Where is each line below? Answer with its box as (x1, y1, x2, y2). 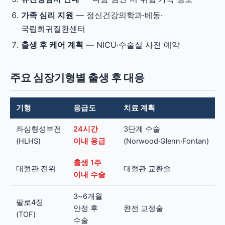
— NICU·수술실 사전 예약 (83, 40, 180, 50)
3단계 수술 (124, 125, 160, 134)
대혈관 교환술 (124, 164, 171, 173)
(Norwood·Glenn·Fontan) (124, 137, 209, 146)
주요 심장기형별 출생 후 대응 (10, 71, 145, 84)
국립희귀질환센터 (21, 24, 85, 34)
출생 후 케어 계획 (21, 40, 83, 50)
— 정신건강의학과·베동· (73, 10, 163, 20)
